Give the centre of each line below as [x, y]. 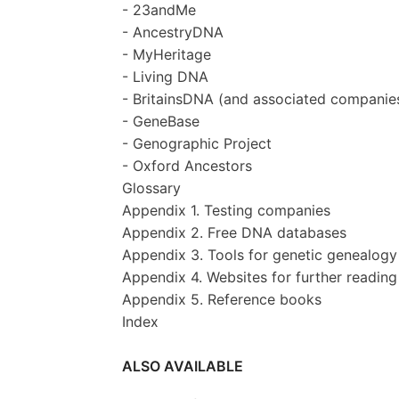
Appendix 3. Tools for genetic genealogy [260, 254]
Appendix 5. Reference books [222, 299]
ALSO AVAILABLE [183, 366]
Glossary [151, 187]
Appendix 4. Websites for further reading [260, 277]
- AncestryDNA [173, 32]
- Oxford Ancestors [187, 165]
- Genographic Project [197, 143]
